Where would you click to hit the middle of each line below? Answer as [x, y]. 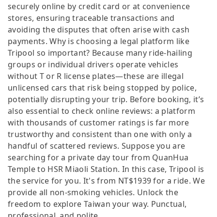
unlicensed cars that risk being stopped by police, [102, 87]
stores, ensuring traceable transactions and [91, 18]
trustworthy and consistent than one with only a [100, 134]
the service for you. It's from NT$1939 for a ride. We [106, 180]
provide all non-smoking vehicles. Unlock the [93, 192]
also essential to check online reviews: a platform [102, 111]
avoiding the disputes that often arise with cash [99, 29]
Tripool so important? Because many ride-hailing [100, 53]
